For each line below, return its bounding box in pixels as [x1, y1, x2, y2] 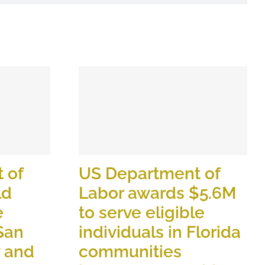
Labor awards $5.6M [79, 183, 236, 203]
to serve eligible [79, 202, 205, 222]
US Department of [79, 163, 220, 183]
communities [79, 241, 182, 261]
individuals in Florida [79, 222, 241, 242]
